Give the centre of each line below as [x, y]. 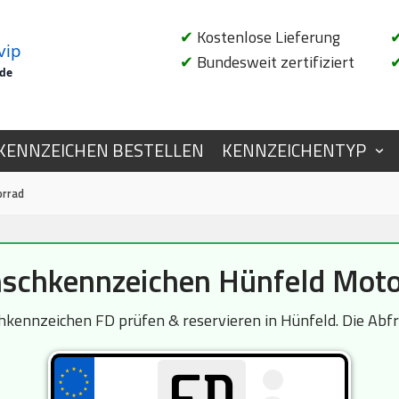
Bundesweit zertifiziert [274, 62]
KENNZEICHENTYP [294, 151]
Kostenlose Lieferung [267, 37]
